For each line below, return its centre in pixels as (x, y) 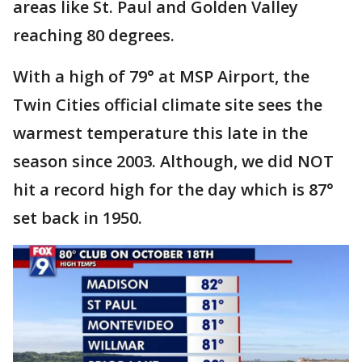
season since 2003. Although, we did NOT (173, 161)
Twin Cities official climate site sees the (168, 105)
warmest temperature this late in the (160, 133)
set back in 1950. (78, 218)
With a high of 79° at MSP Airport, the (161, 76)
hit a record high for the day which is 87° (173, 189)
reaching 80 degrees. (94, 35)
